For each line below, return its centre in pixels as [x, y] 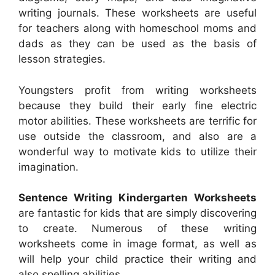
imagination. [48, 167]
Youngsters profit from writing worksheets [137, 90]
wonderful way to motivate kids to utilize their [137, 151]
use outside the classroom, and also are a [137, 136]
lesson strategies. [62, 59]
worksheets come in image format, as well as [137, 244]
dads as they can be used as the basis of [137, 44]
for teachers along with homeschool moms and [137, 29]
